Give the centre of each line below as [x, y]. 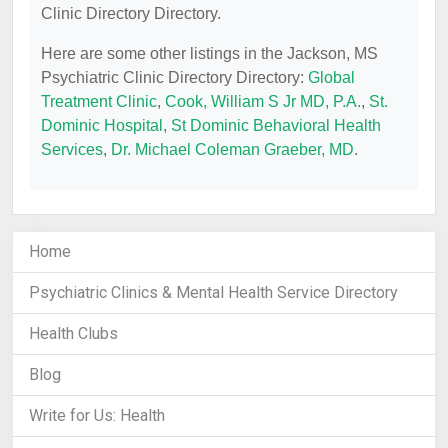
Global [331, 77]
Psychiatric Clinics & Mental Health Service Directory [213, 292]
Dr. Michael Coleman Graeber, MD [232, 149]
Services [72, 149]
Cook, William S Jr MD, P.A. [263, 101]
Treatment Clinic [99, 101]
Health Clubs [73, 333]
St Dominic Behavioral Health [276, 125]
